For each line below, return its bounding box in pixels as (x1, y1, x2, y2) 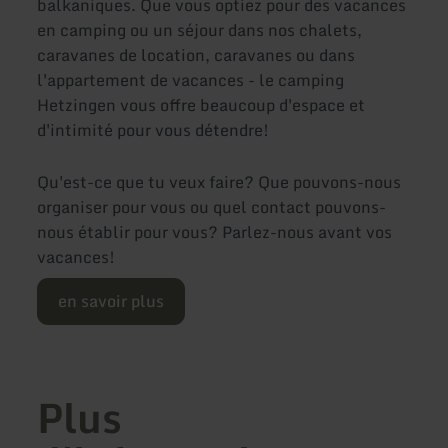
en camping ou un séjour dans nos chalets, (37, 17, 363, 44)
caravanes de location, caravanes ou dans (37, 42, 356, 69)
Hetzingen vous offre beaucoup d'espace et (37, 92, 366, 119)
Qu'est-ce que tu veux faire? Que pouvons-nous (37, 168, 402, 195)
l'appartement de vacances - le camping (37, 67, 345, 94)
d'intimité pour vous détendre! (37, 117, 270, 144)
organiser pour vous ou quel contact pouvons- (37, 193, 387, 220)
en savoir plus (58, 287, 165, 314)
